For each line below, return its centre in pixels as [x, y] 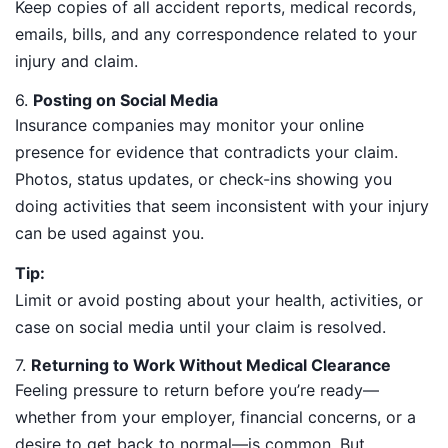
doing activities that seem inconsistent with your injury [222, 205]
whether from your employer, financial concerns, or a [215, 417]
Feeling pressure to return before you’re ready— [197, 390]
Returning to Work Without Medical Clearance [211, 365]
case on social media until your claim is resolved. [200, 326]
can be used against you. [109, 232]
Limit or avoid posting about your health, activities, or [219, 299]
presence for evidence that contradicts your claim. [206, 151]
